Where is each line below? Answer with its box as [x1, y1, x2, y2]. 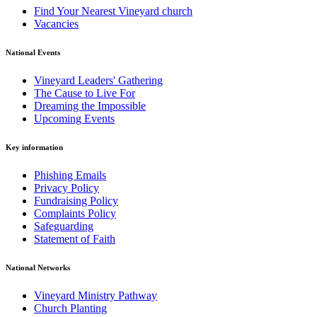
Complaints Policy [34, 207, 116, 220]
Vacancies [34, 18, 79, 30]
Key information [6, 143, 63, 152]
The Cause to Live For [34, 87, 135, 100]
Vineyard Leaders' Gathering [34, 74, 163, 87]
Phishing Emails [34, 169, 106, 182]
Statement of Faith [34, 233, 115, 246]
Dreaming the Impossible [34, 100, 146, 113]
